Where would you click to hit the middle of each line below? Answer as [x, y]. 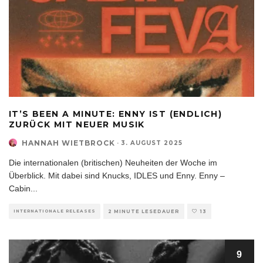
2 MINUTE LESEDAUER [144, 211]
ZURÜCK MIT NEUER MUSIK [77, 124]
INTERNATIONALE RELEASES [55, 211]
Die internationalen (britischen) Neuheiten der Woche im [113, 162]
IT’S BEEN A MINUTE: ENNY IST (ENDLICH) [116, 114]
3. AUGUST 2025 [152, 143]
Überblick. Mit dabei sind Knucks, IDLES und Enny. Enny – [117, 175]
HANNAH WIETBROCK [68, 143]
